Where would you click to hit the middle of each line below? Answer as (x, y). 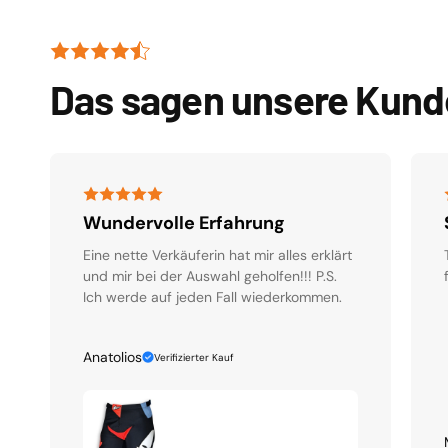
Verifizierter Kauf (194, 357)
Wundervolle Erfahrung (184, 223)
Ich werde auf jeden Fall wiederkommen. (212, 297)
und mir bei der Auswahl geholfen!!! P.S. (210, 276)
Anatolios (112, 357)
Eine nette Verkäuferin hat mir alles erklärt (217, 255)
